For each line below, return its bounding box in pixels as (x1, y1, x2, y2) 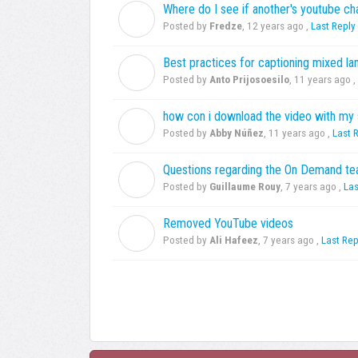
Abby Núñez (209, 127, 264, 140)
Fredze (209, 20, 242, 33)
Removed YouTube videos (163, 216, 293, 232)
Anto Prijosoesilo (209, 74, 289, 86)
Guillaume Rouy (209, 181, 280, 193)
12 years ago (247, 20, 304, 33)
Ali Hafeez (209, 234, 258, 247)
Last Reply (311, 20, 356, 33)
